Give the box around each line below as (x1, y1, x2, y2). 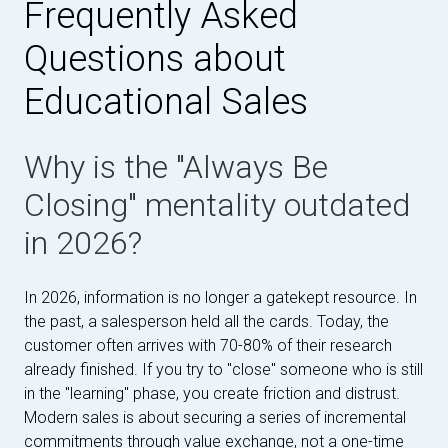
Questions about (24, 38, 286, 80)
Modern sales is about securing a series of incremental (24, 408, 406, 427)
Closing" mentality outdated (24, 186, 410, 224)
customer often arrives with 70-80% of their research (24, 336, 392, 355)
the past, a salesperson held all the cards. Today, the (24, 312, 389, 331)
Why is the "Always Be (24, 148, 328, 186)
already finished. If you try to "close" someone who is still (24, 360, 423, 379)
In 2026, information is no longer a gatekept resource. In (24, 288, 417, 307)
